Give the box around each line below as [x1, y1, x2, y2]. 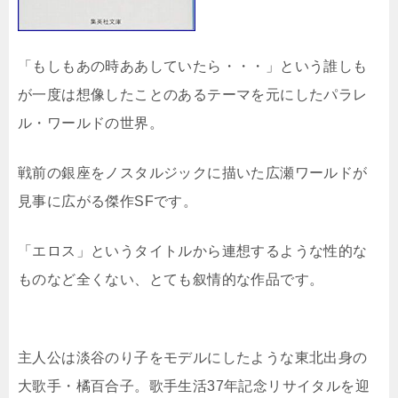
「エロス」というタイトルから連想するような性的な [18, 243, 368, 259]
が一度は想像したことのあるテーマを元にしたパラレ [18, 87, 368, 102]
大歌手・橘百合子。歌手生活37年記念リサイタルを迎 [18, 378, 370, 394]
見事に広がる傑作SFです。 [18, 194, 198, 209]
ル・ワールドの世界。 [18, 115, 163, 131]
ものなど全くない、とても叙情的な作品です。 [18, 272, 324, 287]
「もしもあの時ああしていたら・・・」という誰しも [18, 59, 368, 74]
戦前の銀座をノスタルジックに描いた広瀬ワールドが [18, 165, 368, 180]
